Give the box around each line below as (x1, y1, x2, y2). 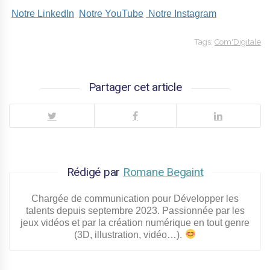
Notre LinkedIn (11, 8, 74, 19)
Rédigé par (66, 165, 123, 179)
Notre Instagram (146, 8, 216, 19)
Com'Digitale (215, 37, 261, 46)
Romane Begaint (122, 165, 204, 179)
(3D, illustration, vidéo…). (74, 229, 185, 240)
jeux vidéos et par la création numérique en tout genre (20, 217, 250, 228)
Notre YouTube (79, 8, 143, 19)
